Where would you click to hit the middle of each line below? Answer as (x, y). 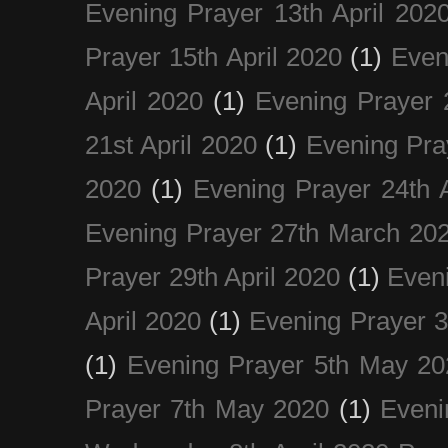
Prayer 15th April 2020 (213, 56)
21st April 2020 (171, 144)
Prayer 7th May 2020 (207, 408)
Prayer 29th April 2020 (213, 276)
